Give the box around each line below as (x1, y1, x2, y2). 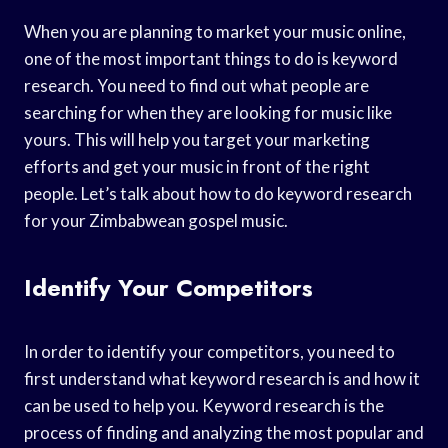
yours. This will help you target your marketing (24, 128, 370, 150)
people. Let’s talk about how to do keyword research (24, 182, 412, 204)
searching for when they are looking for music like (24, 101, 392, 123)
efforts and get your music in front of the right (24, 155, 370, 177)
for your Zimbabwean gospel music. (24, 209, 288, 231)
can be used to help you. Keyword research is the (24, 394, 384, 416)
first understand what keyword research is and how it (24, 367, 420, 389)
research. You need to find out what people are (24, 74, 369, 96)
